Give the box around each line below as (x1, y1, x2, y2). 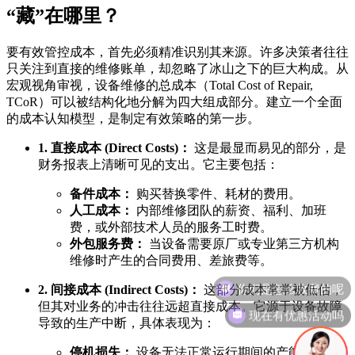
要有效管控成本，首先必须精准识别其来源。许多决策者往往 (6, 45, 349, 59)
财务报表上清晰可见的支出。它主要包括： (38, 158, 279, 172)
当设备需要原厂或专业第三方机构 (146, 237, 339, 251)
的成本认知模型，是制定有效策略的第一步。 (6, 112, 260, 126)
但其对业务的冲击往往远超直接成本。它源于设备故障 (38, 300, 342, 314)
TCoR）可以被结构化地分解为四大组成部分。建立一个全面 (6, 95, 342, 109)
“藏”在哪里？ (6, 6, 120, 27)
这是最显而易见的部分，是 (191, 141, 346, 155)
